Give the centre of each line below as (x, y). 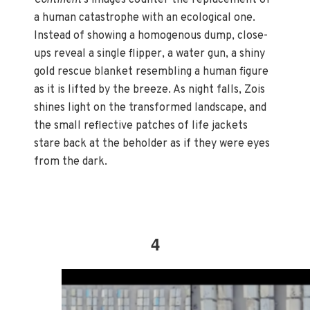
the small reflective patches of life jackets (141, 126)
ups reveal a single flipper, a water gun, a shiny (150, 54)
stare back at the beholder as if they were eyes (152, 144)
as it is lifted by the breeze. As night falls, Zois (150, 90)
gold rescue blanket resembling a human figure (152, 72)
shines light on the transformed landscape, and (151, 108)
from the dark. (72, 162)
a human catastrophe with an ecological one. (145, 18)
